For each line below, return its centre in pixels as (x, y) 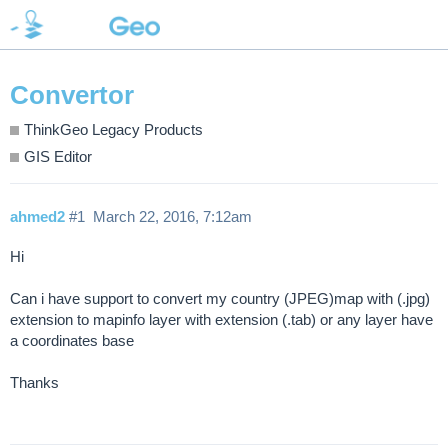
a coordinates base (72, 341)
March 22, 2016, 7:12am (172, 217)
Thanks (34, 383)
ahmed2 (37, 217)
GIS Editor (58, 156)
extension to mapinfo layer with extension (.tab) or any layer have (223, 320)
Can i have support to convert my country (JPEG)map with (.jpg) (222, 299)
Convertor (72, 95)
